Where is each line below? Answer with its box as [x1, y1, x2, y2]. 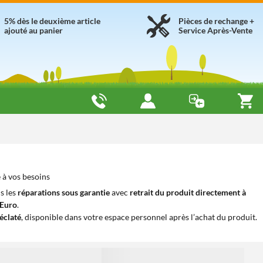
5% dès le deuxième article [4, 16, 100, 26]
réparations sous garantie [18, 187, 110, 197]
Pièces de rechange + [178, 16, 254, 26]
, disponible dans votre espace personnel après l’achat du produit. [21, 212, 257, 222]
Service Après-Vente [178, 25, 252, 35]
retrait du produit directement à [130, 187, 246, 197]
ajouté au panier [4, 25, 63, 35]
